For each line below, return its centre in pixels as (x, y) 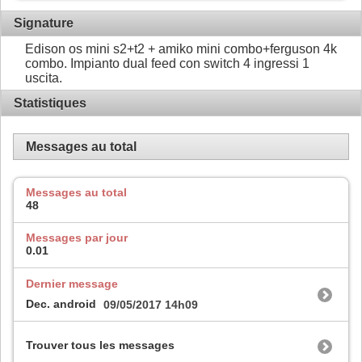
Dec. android (61, 304)
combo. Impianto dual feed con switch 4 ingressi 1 (167, 63)
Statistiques (50, 103)
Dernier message (72, 283)
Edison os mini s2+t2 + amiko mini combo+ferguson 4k (181, 48)
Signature (44, 23)
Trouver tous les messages (100, 345)
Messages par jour (77, 237)
